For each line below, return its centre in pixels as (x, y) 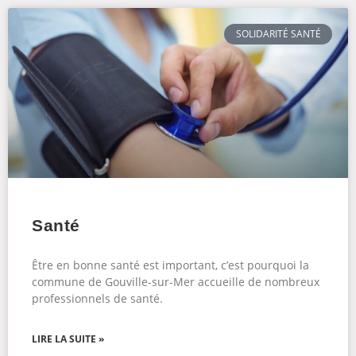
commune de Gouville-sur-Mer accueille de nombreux (176, 282)
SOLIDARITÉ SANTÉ (278, 34)
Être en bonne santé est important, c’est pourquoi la (170, 265)
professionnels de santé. (97, 298)
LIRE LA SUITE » (68, 339)
